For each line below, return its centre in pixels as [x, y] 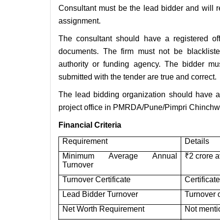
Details [197, 141]
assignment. [80, 21]
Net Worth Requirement [104, 209]
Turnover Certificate [97, 180]
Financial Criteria [90, 125]
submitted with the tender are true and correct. [137, 77]
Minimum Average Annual [120, 156]
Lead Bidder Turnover [100, 194]
